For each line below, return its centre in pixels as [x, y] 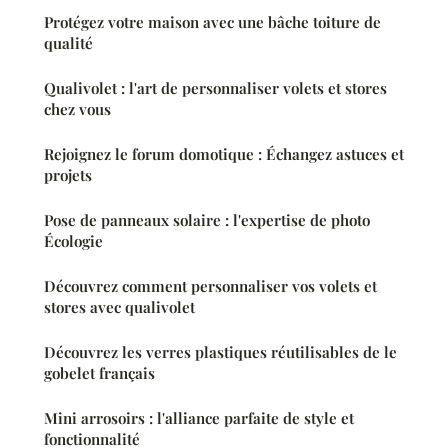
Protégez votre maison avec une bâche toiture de [212, 22]
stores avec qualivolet [119, 307]
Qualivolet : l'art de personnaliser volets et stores [215, 88]
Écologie [73, 241]
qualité [68, 43]
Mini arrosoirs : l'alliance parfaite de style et [199, 418]
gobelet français [99, 373]
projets [68, 175]
